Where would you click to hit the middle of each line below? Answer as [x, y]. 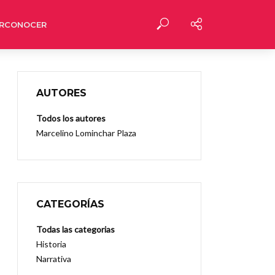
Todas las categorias [76, 229]
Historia [51, 244]
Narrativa [54, 259]
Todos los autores [71, 118]
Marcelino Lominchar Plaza [86, 133]
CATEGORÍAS [70, 204]
